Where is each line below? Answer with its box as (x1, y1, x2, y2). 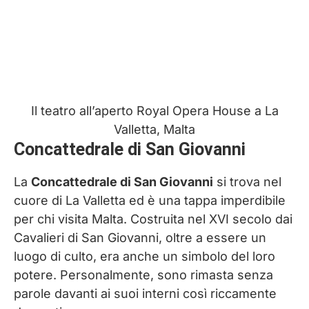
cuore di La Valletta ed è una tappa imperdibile (14, 193, 286, 208)
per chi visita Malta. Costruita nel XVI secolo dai (14, 212, 292, 227)
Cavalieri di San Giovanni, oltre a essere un (14, 230, 266, 246)
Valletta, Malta (114, 122, 195, 137)
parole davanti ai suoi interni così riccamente (14, 286, 277, 301)
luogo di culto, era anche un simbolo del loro (14, 249, 275, 264)
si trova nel (213, 175, 281, 190)
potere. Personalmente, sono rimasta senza (14, 268, 273, 283)
